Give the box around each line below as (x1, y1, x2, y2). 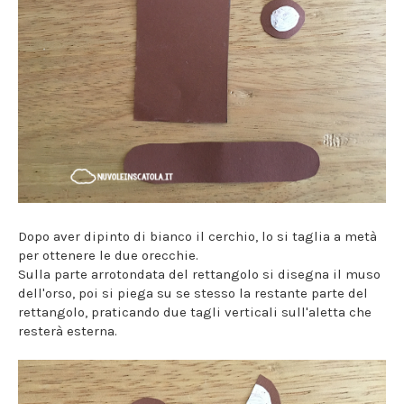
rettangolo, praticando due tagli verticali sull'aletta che (18, 304, 372, 321)
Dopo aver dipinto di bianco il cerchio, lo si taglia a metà (18, 228, 377, 245)
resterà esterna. (18, 323, 117, 340)
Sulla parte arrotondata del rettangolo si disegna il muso (18, 266, 381, 283)
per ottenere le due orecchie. (18, 247, 198, 264)
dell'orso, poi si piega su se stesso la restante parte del (18, 285, 368, 302)
